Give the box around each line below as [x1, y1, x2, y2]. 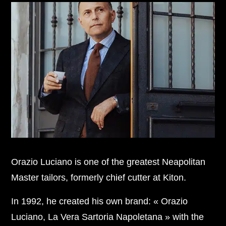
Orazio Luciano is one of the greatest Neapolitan [11, 156, 206, 167]
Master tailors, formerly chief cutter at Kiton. [11, 172, 187, 183]
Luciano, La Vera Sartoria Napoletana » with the [11, 211, 204, 222]
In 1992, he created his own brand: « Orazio [11, 196, 188, 207]
